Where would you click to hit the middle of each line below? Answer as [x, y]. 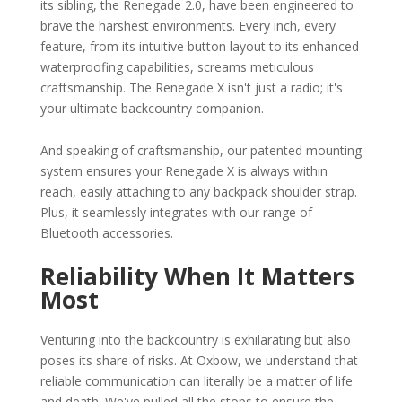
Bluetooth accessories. [106, 232]
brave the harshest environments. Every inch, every [188, 25]
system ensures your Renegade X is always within [184, 170]
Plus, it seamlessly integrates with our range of [176, 212]
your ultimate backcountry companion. [152, 108]
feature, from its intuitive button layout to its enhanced [199, 46]
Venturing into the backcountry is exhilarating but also [195, 339]
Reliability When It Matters [197, 276]
